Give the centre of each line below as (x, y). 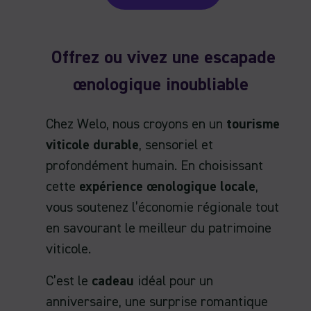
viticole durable (92, 145)
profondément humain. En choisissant (154, 166)
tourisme (253, 125)
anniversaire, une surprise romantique (157, 302)
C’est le (69, 281)
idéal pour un (175, 281)
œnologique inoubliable (163, 86)
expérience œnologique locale (167, 187)
